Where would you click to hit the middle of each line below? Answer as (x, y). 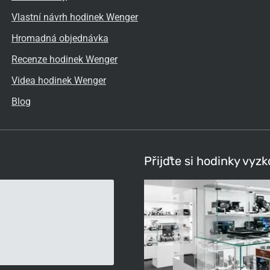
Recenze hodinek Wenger (64, 59)
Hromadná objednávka (60, 38)
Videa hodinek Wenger (58, 80)
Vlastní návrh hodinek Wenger (74, 17)
